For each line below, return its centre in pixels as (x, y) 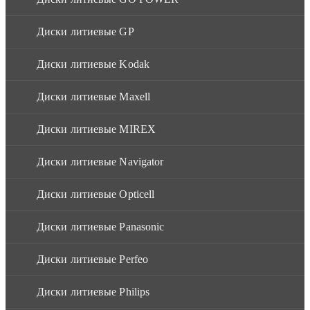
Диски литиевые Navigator (100, 161)
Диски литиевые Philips (93, 291)
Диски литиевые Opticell (96, 194)
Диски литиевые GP (85, 31)
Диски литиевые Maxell (94, 96)
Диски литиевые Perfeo (93, 259)
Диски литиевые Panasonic (101, 226)
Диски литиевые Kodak (93, 64)
